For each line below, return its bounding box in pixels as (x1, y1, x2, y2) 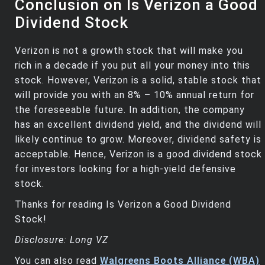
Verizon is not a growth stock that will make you (15, 45, 243, 57)
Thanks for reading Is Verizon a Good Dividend (15, 199, 231, 211)
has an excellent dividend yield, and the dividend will (15, 119, 261, 131)
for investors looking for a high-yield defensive (15, 163, 236, 175)
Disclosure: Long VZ (15, 234, 108, 246)
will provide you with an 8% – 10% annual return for (15, 89, 254, 101)
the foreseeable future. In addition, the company (15, 104, 245, 116)
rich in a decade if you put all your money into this (15, 60, 250, 72)
